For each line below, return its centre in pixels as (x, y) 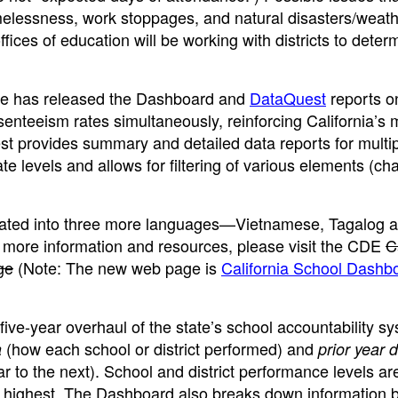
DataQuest (288, 97)
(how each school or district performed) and (162, 348)
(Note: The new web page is (117, 267)
